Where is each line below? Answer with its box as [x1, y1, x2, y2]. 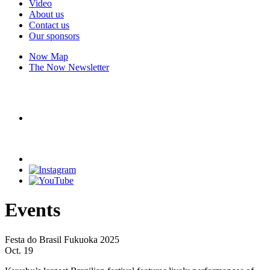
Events [5, 199, 60, 221]
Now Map [29, 51, 68, 61]
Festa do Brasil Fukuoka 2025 [5, 234, 119, 245]
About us [29, 9, 64, 19]
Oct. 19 [5, 245, 33, 256]
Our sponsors [29, 31, 80, 41]
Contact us [29, 20, 69, 30]
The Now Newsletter [29, 62, 109, 72]
